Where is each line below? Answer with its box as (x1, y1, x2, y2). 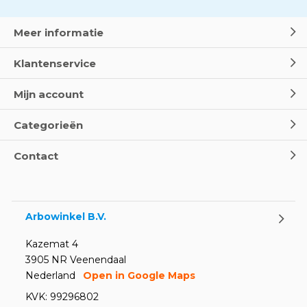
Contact (14, 149, 58, 162)
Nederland (25, 269, 75, 282)
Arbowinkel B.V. (25, 210, 106, 223)
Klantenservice (14, 56, 96, 70)
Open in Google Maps (83, 269, 195, 282)
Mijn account (14, 87, 84, 101)
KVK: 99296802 (25, 291, 99, 303)
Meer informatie (14, 25, 103, 39)
